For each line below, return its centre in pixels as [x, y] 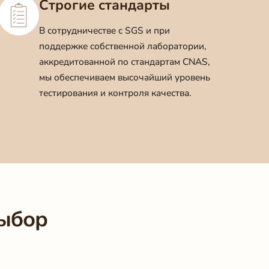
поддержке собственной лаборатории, [123, 46]
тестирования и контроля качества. [116, 93]
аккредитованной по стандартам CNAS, [125, 62]
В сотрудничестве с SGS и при [105, 31]
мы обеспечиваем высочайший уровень [125, 77]
